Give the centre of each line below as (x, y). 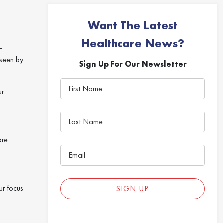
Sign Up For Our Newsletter (132, 64)
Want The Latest (132, 25)
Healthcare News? (132, 43)
